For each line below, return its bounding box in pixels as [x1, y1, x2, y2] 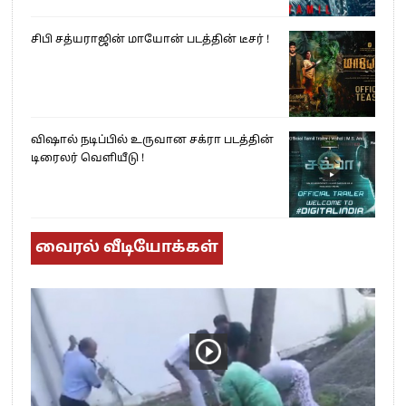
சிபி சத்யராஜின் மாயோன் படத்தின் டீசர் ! [31, 34, 270, 47]
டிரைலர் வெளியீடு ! [31, 152, 145, 166]
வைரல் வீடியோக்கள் [35, 237, 219, 257]
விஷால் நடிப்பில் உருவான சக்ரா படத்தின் [31, 134, 275, 148]
